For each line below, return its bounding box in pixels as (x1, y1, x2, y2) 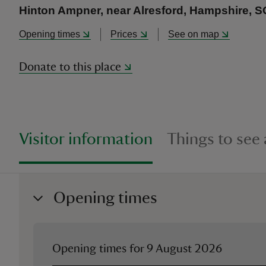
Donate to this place (19, 61, 121, 73)
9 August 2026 (147, 243, 223, 255)
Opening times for (52, 243, 147, 255)
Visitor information (19, 131, 153, 147)
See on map (167, 29, 219, 39)
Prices (110, 29, 138, 39)
